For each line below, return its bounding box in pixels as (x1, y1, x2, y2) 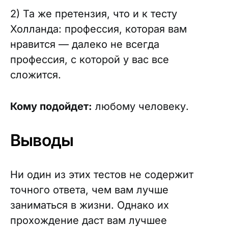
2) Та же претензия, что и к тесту (10, 8, 177, 20)
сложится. (10, 69, 61, 81)
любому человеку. (92, 100, 189, 112)
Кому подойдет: (10, 100, 92, 112)
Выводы (10, 130, 74, 150)
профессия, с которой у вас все (10, 53, 169, 66)
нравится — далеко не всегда (10, 38, 159, 50)
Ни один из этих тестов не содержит (10, 168, 193, 181)
